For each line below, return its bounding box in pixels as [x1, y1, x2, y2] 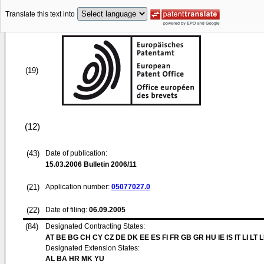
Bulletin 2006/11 [82, 160, 137, 169]
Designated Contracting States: [45, 222, 145, 230]
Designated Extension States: [45, 244, 140, 252]
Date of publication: [45, 149, 107, 157]
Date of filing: [45, 206, 87, 214]
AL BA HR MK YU [45, 255, 104, 263]
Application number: [45, 183, 111, 191]
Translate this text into [5, 10, 75, 19]
